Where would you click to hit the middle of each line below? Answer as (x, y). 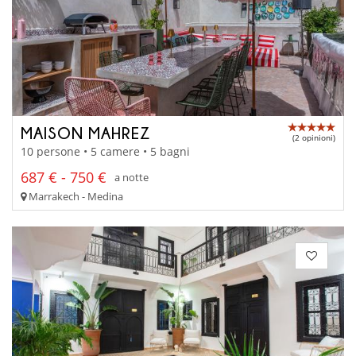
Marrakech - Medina (75, 196)
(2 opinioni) (314, 138)
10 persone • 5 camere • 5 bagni (105, 151)
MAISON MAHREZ (85, 133)
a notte (132, 178)
